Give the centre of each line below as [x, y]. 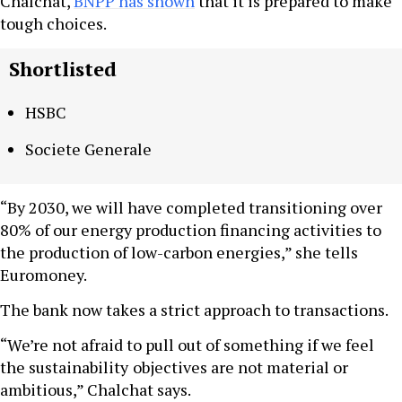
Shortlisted [63, 69]
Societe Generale [88, 149]
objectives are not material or [240, 367]
